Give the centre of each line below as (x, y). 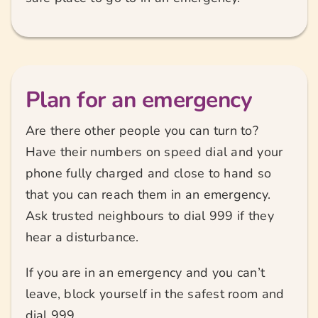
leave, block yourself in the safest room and (155, 294)
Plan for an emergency (139, 100)
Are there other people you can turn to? (142, 131)
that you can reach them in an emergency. (148, 195)
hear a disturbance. (82, 237)
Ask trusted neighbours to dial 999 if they (149, 216)
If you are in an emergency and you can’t (145, 273)
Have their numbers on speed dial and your (154, 152)
